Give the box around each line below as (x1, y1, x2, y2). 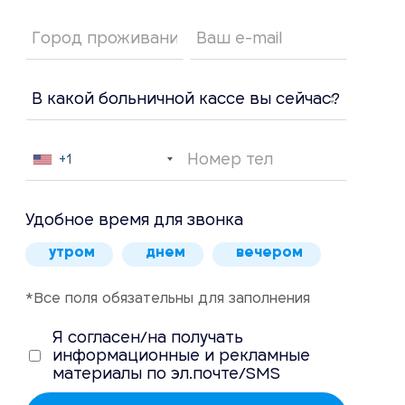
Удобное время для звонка (25, 209, 244, 231)
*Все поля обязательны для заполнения (25, 287, 311, 308)
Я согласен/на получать (52, 326, 244, 348)
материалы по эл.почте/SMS (52, 363, 281, 384)
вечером (236, 241, 304, 262)
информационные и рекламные (52, 344, 311, 366)
